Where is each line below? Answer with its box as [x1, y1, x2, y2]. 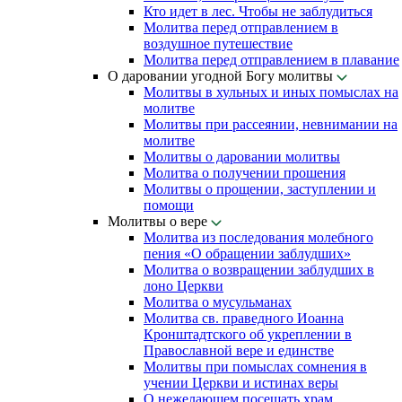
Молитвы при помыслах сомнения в [144, 359, 367, 374]
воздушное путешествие [144, 36, 293, 51]
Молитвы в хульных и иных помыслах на [144, 84, 398, 100]
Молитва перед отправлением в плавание [144, 52, 399, 67]
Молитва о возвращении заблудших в [144, 262, 374, 277]
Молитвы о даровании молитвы [144, 149, 340, 164]
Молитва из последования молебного [144, 230, 373, 245]
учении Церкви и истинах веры [144, 375, 338, 390]
